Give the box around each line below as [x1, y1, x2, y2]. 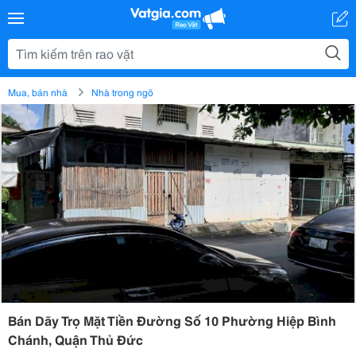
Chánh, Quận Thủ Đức [8, 330, 143, 348]
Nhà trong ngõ [91, 85, 153, 99]
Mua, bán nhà [8, 85, 68, 99]
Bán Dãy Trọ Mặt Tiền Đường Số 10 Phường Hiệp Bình [8, 311, 336, 329]
